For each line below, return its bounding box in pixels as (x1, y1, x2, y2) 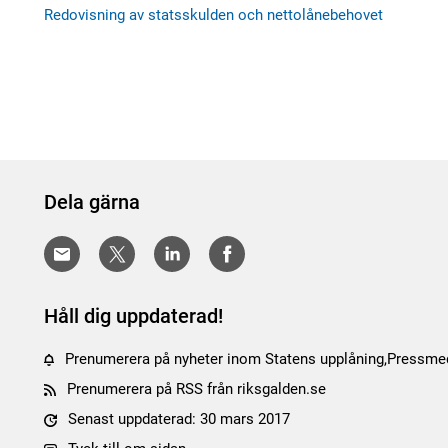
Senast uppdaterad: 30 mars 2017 (63, 410, 290, 429)
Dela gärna (44, 190, 140, 214)
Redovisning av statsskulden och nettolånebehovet (44, 6, 383, 24)
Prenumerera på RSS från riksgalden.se (67, 380, 326, 399)
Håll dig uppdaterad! (44, 304, 223, 329)
